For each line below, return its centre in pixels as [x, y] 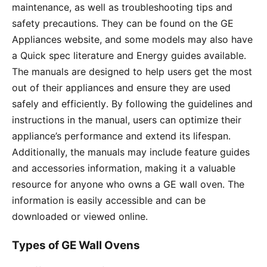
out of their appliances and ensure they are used [121, 87]
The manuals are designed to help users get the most [132, 71]
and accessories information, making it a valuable [124, 168]
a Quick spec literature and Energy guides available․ [129, 55]
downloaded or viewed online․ [80, 216]
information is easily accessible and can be [109, 200]
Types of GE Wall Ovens [76, 245]
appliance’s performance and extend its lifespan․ [121, 136]
